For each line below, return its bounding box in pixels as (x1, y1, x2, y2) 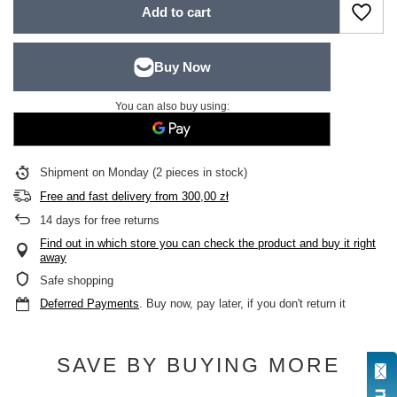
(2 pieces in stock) (149, 166, 247, 179)
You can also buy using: (114, 100, 230, 113)
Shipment (40, 166, 92, 179)
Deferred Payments (40, 297, 139, 310)
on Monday (92, 166, 149, 179)
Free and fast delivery (40, 190, 152, 203)
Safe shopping (40, 274, 113, 287)
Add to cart (142, 4, 211, 19)
